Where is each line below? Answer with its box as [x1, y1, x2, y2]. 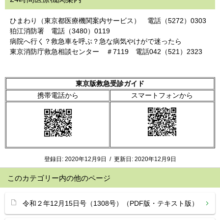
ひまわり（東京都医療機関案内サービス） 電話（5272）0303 [10, 17, 206, 25]
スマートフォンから [131, 91, 193, 99]
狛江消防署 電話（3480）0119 [10, 27, 110, 35]
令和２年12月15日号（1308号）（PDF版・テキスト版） [23, 199, 198, 207]
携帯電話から [37, 91, 79, 99]
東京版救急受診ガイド [76, 80, 144, 87]
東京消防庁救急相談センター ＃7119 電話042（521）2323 [10, 48, 202, 55]
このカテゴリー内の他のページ [7, 174, 110, 182]
